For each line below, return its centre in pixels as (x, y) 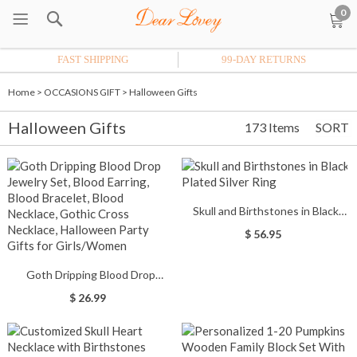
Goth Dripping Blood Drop (91, 275)
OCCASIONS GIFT (82, 92)
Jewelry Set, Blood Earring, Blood (41, 291)
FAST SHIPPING (93, 59)
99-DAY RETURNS (264, 59)
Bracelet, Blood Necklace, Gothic (91, 308)
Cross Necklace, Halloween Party (91, 325)
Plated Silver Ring (266, 228)
